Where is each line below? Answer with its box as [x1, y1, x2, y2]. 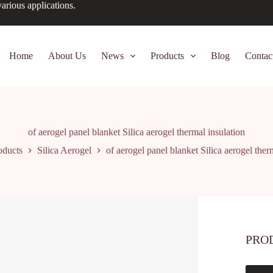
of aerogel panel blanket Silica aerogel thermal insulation [28, 127, 245, 138]
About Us [48, 51, 86, 61]
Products [151, 51, 184, 61]
